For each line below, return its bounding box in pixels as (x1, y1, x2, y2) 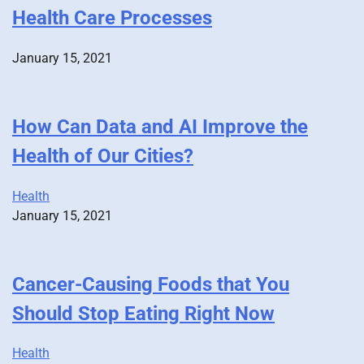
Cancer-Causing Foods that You (12, 272, 289, 296)
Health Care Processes (12, 6, 212, 29)
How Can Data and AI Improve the (12, 115, 308, 138)
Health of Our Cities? (12, 144, 193, 167)
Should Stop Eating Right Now (12, 301, 275, 325)
